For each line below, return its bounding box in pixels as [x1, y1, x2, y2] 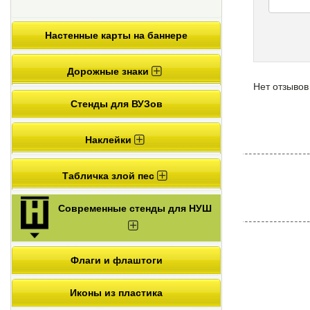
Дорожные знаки [67, 66, 152, 77]
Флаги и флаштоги [70, 255, 163, 266]
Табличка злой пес [62, 170, 157, 182]
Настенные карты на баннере [45, 30, 188, 42]
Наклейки [84, 134, 134, 146]
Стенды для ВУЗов [70, 98, 163, 110]
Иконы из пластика [70, 287, 163, 299]
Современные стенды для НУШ [57, 203, 212, 215]
